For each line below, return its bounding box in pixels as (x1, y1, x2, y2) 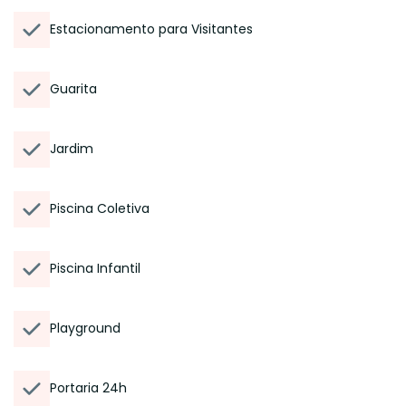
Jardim (50, 140, 93, 158)
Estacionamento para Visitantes (50, 20, 253, 38)
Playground (50, 319, 121, 337)
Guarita (50, 80, 97, 98)
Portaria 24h (50, 379, 127, 397)
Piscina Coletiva (50, 199, 150, 217)
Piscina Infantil (50, 259, 140, 277)
